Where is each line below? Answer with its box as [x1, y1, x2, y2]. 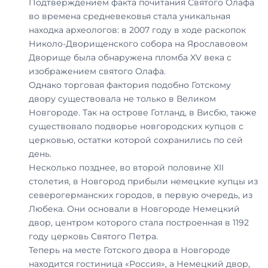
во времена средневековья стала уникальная [29, 10, 230, 22]
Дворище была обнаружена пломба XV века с [29, 51, 232, 63]
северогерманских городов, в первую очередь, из [29, 189, 252, 200]
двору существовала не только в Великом [29, 93, 216, 104]
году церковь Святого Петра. [29, 230, 158, 242]
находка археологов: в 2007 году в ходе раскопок [29, 24, 246, 35]
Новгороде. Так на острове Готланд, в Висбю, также [29, 106, 257, 118]
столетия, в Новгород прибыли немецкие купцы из [29, 175, 258, 187]
